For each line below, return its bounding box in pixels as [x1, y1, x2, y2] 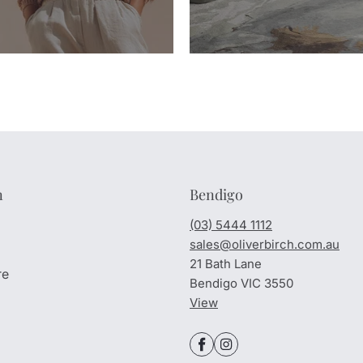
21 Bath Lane [190, 256, 262, 271]
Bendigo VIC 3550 [190, 275, 293, 291]
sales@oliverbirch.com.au [190, 237, 340, 252]
